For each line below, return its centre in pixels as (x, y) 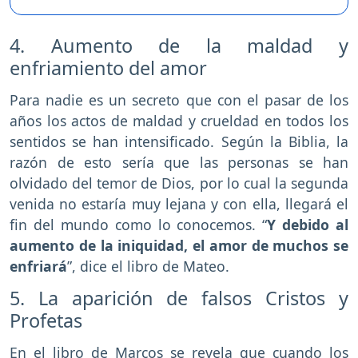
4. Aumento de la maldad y (179, 46)
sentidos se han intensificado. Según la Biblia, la (179, 142)
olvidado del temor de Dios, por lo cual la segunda (179, 183)
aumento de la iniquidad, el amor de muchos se (179, 246)
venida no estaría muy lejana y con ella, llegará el (179, 204)
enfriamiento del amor (108, 68)
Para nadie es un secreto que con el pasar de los (179, 100)
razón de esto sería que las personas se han (179, 163)
